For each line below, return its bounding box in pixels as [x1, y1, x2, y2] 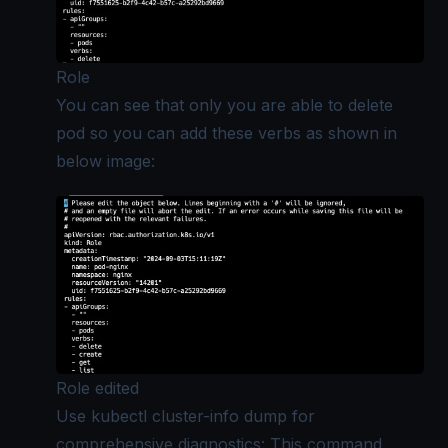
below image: [56, 150, 155, 171]
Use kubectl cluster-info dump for [56, 406, 315, 427]
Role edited [56, 378, 139, 399]
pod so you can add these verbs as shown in [56, 122, 397, 143]
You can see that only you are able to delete [56, 94, 393, 115]
